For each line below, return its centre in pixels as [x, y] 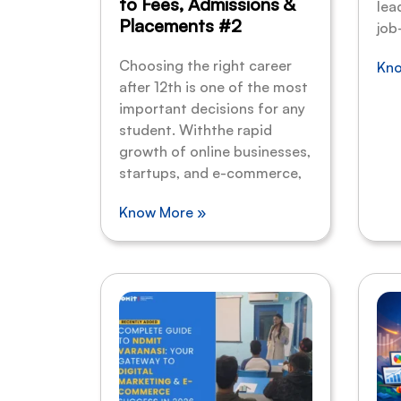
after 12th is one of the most [213, 87]
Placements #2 [180, 26]
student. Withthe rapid [196, 130]
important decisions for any [212, 109]
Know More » [162, 213]
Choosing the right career [205, 66]
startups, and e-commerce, [210, 173]
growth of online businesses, [215, 152]
